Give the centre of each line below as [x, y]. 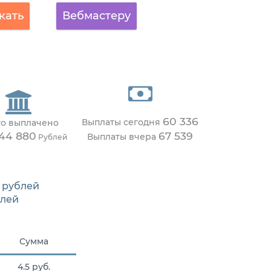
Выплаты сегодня [122, 122]
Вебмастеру [96, 16]
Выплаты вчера [123, 137]
